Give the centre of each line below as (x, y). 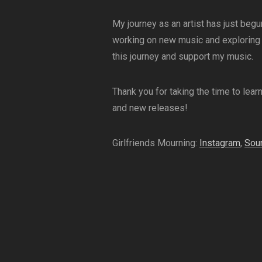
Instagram (220, 143)
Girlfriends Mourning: (156, 143)
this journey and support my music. (183, 56)
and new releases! (150, 108)
